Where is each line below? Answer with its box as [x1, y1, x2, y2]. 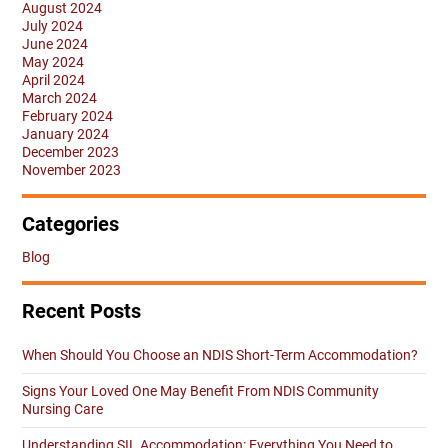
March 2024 [22, 89, 97, 106]
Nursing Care [22, 400, 103, 417]
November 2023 [22, 161, 121, 178]
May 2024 [22, 53, 84, 70]
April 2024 [22, 71, 85, 88]
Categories [22, 211, 119, 236]
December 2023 [22, 143, 119, 160]
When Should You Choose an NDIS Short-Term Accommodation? [22, 346, 418, 363]
